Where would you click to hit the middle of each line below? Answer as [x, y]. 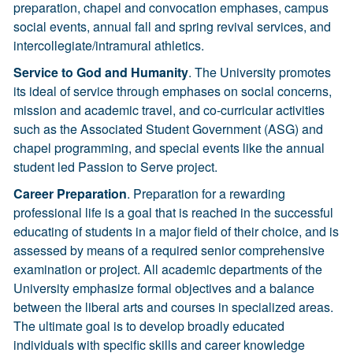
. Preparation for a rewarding [206, 193]
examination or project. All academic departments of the [168, 269]
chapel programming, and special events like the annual [169, 148]
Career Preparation [70, 193]
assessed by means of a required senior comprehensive [169, 250]
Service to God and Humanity [101, 72]
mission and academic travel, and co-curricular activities [169, 110]
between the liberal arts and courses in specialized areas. [173, 307]
